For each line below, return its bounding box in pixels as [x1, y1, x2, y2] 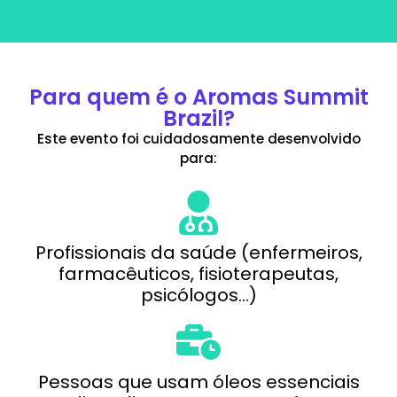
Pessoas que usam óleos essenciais [37, 369, 360, 394]
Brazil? [162, 104, 235, 134]
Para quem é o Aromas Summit [28, 82, 369, 113]
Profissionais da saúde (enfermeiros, [35, 239, 362, 265]
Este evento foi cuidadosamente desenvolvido [36, 129, 361, 149]
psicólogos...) [140, 282, 257, 307]
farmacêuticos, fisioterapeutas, [58, 261, 339, 286]
